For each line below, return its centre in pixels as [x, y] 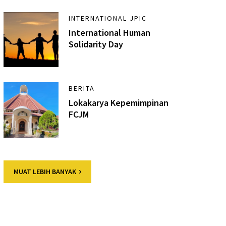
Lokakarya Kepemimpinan [119, 103]
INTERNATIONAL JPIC [108, 18]
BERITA [82, 89]
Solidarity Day [96, 44]
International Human [110, 32]
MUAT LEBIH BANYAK [45, 171]
